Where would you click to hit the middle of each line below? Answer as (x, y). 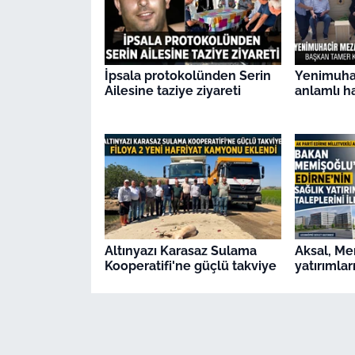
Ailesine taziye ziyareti (172, 91)
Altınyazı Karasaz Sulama (180, 250)
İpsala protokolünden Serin (187, 76)
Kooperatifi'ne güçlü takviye (190, 265)
